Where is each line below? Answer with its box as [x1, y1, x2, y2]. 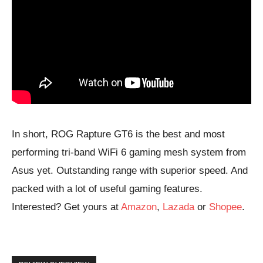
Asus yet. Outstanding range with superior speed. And [12, 164, 248, 176]
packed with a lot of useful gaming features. [12, 183, 203, 194]
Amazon [121, 201, 157, 213]
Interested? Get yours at [12, 201, 121, 213]
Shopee [209, 201, 242, 213]
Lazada [163, 201, 194, 213]
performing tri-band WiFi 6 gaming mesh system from [12, 146, 246, 158]
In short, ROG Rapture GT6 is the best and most [12, 128, 225, 140]
